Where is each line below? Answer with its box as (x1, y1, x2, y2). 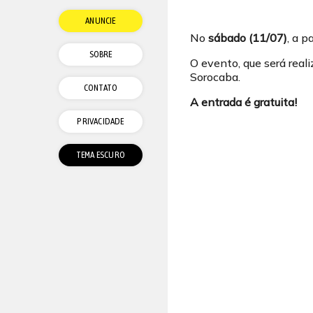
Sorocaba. (190, 70, 240, 84)
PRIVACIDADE (77, 116, 124, 126)
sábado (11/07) (208, 31, 287, 45)
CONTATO (83, 82, 118, 93)
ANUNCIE (85, 15, 116, 26)
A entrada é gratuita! (190, 95, 297, 109)
